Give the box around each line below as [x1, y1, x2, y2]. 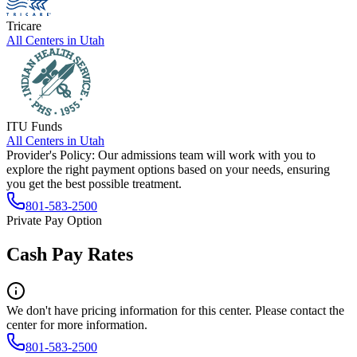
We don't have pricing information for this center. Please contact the [6, 303, 344, 317]
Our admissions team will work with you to [98, 147, 316, 162]
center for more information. [6, 317, 147, 331]
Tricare [6, 18, 41, 33]
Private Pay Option [6, 213, 102, 227]
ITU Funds [6, 119, 62, 133]
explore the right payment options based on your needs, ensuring [6, 162, 330, 176]
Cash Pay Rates [6, 243, 133, 265]
